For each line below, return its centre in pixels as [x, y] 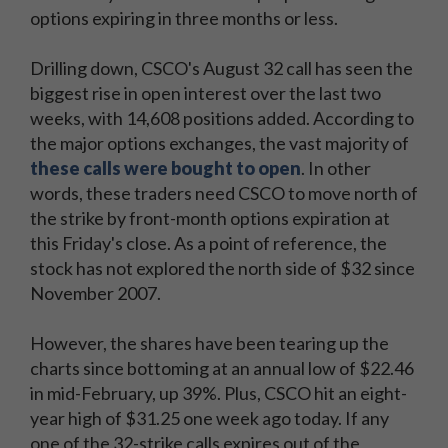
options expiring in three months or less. [184, 18]
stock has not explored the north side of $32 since [222, 268]
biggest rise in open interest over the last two [205, 93]
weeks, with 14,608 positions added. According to [222, 118]
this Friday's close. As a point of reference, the [208, 243]
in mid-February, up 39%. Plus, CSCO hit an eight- [218, 393]
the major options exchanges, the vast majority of [219, 143]
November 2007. [95, 293]
